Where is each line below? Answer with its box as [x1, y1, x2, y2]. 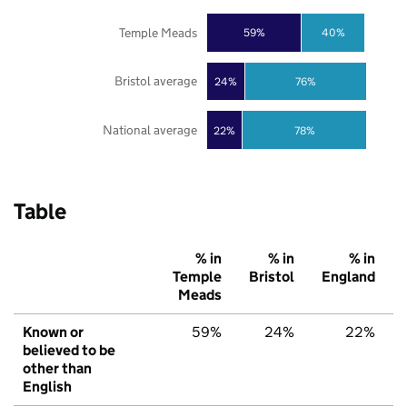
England [322, 268, 375, 286]
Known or [23, 323, 84, 342]
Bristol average [114, 73, 197, 90]
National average [102, 122, 197, 139]
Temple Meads [118, 24, 197, 41]
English [23, 378, 72, 396]
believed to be [23, 342, 115, 360]
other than [23, 360, 92, 378]
